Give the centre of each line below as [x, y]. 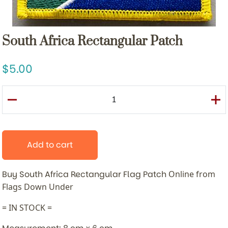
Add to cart [50, 145]
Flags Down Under [38, 187]
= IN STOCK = [27, 208]
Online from [192, 174]
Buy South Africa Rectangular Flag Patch [85, 175]
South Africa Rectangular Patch [92, 42]
